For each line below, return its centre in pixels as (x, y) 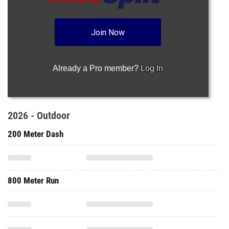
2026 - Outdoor (39, 116)
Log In (152, 68)
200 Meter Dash (36, 134)
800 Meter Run (33, 180)
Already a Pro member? (97, 68)
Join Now (108, 32)
